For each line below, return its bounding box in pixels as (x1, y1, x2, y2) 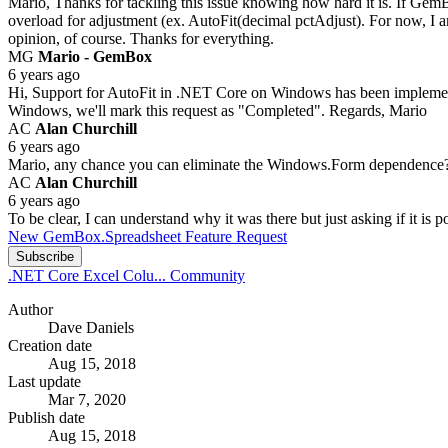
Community (170, 267, 245, 284)
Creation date (8, 337, 92, 354)
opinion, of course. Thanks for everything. (8, 30, 274, 47)
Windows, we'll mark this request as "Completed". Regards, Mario (8, 102, 427, 119)
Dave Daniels (48, 319, 134, 336)
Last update (8, 373, 81, 390)
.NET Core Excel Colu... (8, 267, 170, 284)
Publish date (8, 409, 85, 426)
